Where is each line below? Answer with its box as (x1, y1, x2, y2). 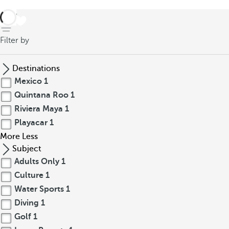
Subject (12, 144, 41, 153)
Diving (12, 198, 41, 208)
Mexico (12, 77, 44, 86)
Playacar (12, 118, 50, 127)
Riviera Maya (12, 104, 65, 113)
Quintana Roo (12, 90, 71, 100)
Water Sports (12, 185, 66, 194)
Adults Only (12, 157, 61, 166)
